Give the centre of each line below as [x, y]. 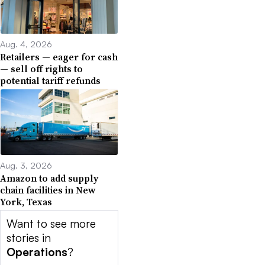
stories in [29, 238]
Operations [37, 252]
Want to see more [51, 224]
